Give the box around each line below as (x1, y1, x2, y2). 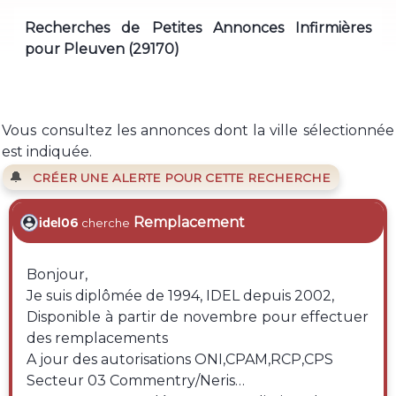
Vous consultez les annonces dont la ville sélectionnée (2, 121, 394, 139)
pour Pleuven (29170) (25, 40, 179, 57)
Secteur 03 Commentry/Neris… (27, 372, 246, 390)
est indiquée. (2, 142, 93, 160)
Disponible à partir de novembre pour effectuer (27, 308, 369, 326)
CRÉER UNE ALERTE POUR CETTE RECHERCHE (32, 170, 331, 185)
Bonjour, (27, 266, 88, 284)
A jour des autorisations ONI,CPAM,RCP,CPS (27, 351, 338, 369)
